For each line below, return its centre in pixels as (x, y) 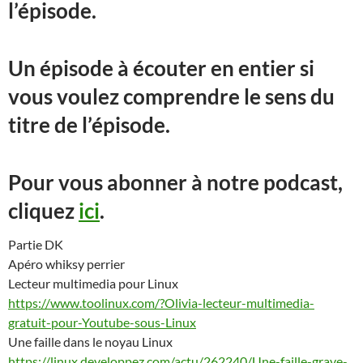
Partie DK (36, 244)
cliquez (43, 211)
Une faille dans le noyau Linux (90, 342)
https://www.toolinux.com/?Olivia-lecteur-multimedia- (161, 303)
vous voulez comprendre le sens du (171, 96)
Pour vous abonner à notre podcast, (175, 182)
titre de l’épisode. (89, 125)
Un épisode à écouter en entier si (161, 68)
